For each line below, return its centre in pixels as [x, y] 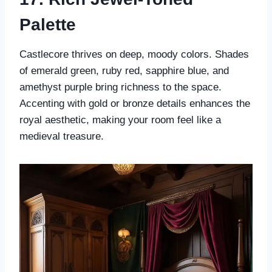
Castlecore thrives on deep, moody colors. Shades [134, 55]
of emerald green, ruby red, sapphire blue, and [124, 71]
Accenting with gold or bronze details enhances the [135, 104]
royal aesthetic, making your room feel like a [120, 120]
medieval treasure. [62, 137]
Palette [48, 25]
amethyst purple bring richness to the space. [121, 87]
